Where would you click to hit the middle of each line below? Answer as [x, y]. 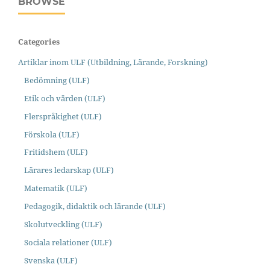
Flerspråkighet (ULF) [63, 116]
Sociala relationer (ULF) [68, 243]
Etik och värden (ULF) [64, 98]
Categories [39, 41]
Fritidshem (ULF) [56, 152]
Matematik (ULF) [55, 188]
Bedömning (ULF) [57, 80]
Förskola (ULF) [52, 134]
